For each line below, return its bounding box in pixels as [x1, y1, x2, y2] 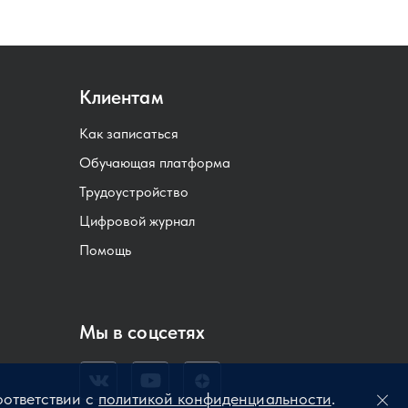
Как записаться [79, 125, 178, 142]
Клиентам [79, 86, 164, 108]
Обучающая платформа [79, 154, 230, 171]
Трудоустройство [79, 183, 189, 200]
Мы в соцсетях [79, 321, 206, 343]
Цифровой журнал [79, 212, 195, 229]
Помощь [79, 241, 131, 259]
